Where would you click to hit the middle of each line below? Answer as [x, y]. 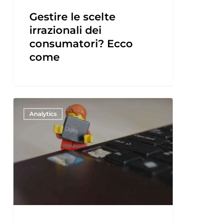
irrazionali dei [65, 30]
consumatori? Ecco [81, 43]
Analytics [43, 113]
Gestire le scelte [72, 16]
